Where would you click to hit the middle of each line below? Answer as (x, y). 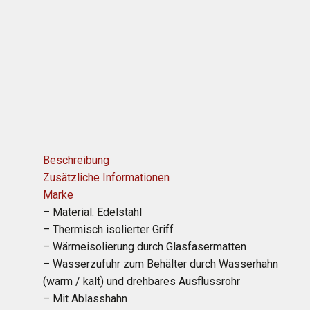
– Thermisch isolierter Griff (108, 229)
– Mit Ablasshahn (85, 299)
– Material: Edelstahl (92, 212)
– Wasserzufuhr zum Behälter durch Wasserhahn (161, 264)
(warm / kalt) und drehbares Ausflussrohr (142, 281)
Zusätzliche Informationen (106, 177)
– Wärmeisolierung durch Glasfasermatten (145, 247)
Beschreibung (76, 160)
